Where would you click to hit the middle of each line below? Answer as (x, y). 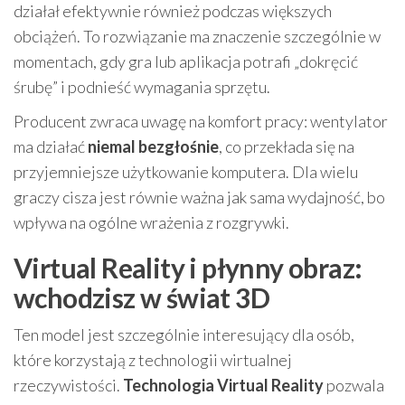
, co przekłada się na (287, 146)
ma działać (51, 146)
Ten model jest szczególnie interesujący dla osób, (184, 334)
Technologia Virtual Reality (223, 385)
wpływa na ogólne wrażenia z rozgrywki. (151, 222)
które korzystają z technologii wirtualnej (153, 360)
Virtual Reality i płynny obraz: (188, 268)
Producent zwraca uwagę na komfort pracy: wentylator (201, 121)
